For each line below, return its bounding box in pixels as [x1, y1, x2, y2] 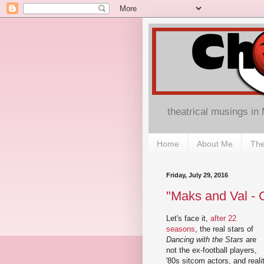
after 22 [210, 213, 236, 223]
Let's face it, [166, 213, 210, 223]
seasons [166, 224, 195, 233]
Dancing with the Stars [166, 235, 243, 244]
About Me [197, 138, 233, 148]
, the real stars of [195, 224, 253, 233]
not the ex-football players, [166, 245, 257, 255]
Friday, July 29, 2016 [166, 171, 228, 179]
